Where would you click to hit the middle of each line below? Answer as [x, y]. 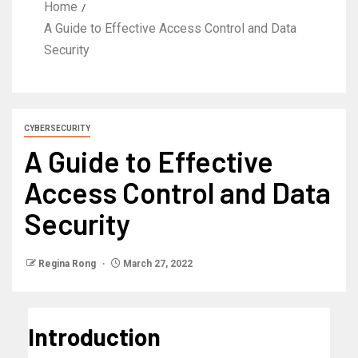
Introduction [94, 336]
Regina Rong [68, 263]
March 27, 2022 [157, 263]
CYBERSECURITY [57, 128]
